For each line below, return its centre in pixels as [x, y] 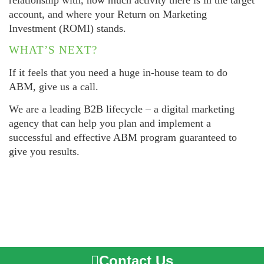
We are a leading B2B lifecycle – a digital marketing [122, 109]
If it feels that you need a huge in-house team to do [118, 72]
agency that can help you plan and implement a [110, 123]
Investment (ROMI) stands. [67, 28]
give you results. [44, 152]
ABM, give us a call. [54, 86]
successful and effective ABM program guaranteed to [123, 138]
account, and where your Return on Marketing [108, 14]
